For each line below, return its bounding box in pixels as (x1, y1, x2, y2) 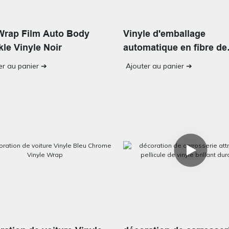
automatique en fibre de (123, 42, 227, 53)
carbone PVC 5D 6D (123, 56, 210, 66)
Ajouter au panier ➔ (126, 61, 193, 71)
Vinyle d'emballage (123, 28, 206, 39)
